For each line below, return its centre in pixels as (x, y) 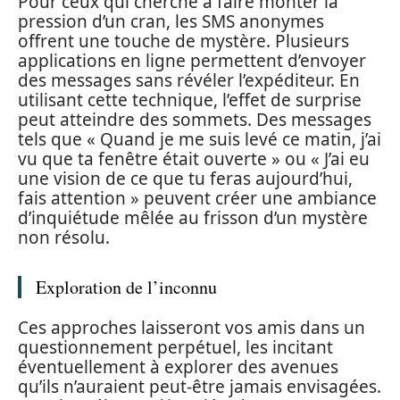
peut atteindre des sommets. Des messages (195, 119)
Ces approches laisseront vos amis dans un (192, 328)
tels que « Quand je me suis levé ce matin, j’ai (200, 139)
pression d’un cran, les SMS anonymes (171, 21)
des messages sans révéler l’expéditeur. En (189, 80)
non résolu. (64, 237)
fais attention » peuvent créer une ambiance (197, 198)
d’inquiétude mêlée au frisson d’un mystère (193, 217)
